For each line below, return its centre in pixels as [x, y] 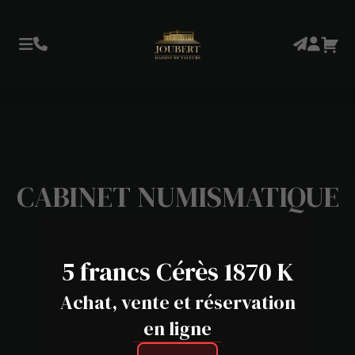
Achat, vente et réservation [177, 302]
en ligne [177, 328]
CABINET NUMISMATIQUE [177, 197]
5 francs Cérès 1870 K [177, 272]
